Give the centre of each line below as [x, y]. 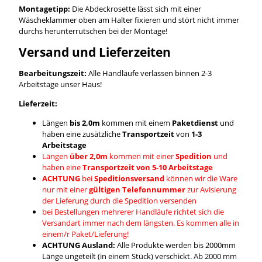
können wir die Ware [201, 178]
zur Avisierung [212, 189]
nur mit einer [65, 189]
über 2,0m [89, 156]
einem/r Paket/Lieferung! [85, 234]
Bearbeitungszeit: [52, 73]
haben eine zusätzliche [81, 134]
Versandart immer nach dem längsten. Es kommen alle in [140, 223]
